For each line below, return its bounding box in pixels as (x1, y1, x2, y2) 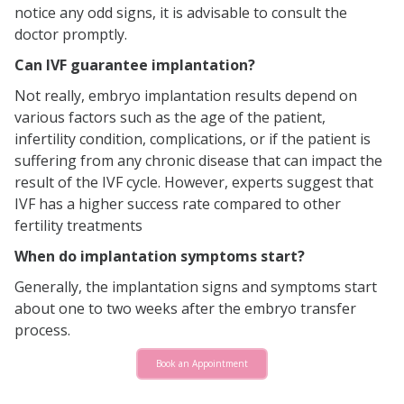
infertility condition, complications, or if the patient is (14, 129, 371, 150)
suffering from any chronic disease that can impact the (14, 151, 382, 171)
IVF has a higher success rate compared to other (14, 194, 341, 215)
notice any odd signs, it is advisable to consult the (14, 3, 347, 23)
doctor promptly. (14, 24, 127, 45)
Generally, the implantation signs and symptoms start (14, 277, 377, 298)
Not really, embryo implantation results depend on (14, 86, 357, 106)
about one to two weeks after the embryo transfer (14, 298, 356, 319)
